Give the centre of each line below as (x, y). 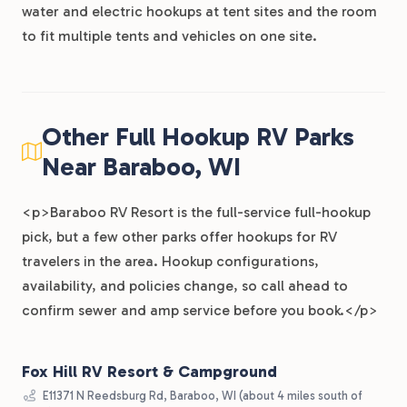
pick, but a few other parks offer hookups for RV (179, 237)
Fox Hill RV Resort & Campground (149, 372)
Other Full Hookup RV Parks (198, 137)
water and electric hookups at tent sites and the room (199, 11)
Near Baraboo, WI (141, 167)
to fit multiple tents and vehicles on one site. (169, 36)
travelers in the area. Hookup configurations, (170, 261)
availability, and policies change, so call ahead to (185, 286)
